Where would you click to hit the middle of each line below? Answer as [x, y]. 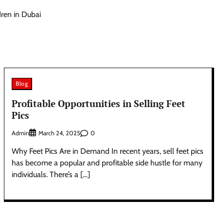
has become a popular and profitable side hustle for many [107, 163]
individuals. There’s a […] [51, 175]
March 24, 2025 [60, 133]
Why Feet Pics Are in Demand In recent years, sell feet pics [108, 151]
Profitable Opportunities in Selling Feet [99, 103]
